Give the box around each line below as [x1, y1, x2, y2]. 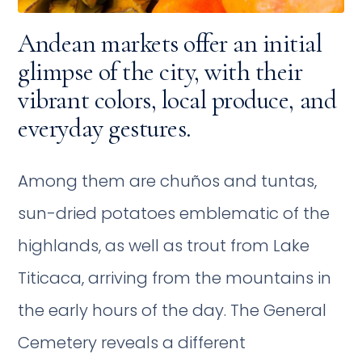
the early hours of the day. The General [18, 298, 327, 322]
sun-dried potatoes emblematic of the [18, 201, 330, 225]
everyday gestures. [18, 112, 192, 144]
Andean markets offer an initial [18, 27, 322, 59]
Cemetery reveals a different [18, 330, 246, 354]
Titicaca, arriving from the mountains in [18, 266, 332, 289]
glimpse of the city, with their [18, 55, 303, 87]
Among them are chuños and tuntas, [18, 169, 318, 192]
